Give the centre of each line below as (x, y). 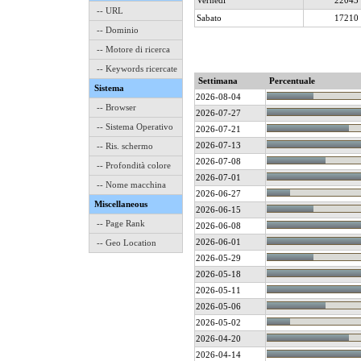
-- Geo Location (127, 243)
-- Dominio (118, 30)
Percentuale (291, 81)
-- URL (110, 10)
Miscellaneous (121, 204)
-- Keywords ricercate (137, 68)
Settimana (217, 81)
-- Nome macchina (131, 185)
